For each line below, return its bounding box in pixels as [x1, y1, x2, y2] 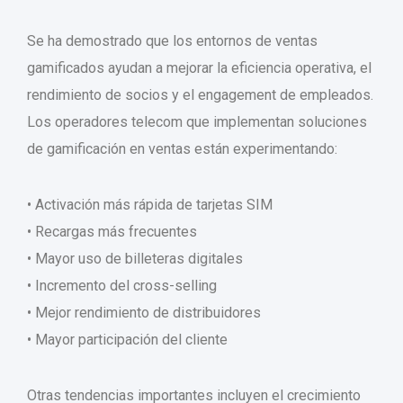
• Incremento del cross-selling [27, 277, 217, 295]
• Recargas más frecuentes [27, 223, 197, 241]
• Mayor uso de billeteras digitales [27, 250, 243, 268]
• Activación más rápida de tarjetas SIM [27, 196, 273, 214]
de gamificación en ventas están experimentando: [27, 140, 337, 158]
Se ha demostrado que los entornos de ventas [27, 32, 318, 50]
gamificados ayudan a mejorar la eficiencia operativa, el [27, 59, 372, 77]
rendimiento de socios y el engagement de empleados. [27, 86, 373, 104]
